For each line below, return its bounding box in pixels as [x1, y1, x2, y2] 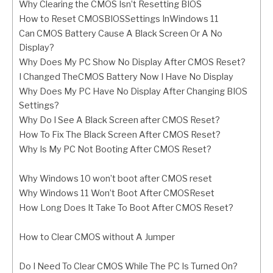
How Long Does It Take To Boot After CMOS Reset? [19, 202, 233, 214]
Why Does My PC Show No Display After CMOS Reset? [19, 57, 246, 68]
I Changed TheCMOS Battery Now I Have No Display [19, 71, 233, 83]
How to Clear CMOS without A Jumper [19, 232, 175, 243]
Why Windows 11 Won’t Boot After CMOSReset [19, 188, 214, 199]
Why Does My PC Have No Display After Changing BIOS [19, 86, 247, 97]
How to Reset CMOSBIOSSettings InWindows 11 [19, 13, 219, 25]
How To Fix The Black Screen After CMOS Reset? [19, 129, 221, 141]
